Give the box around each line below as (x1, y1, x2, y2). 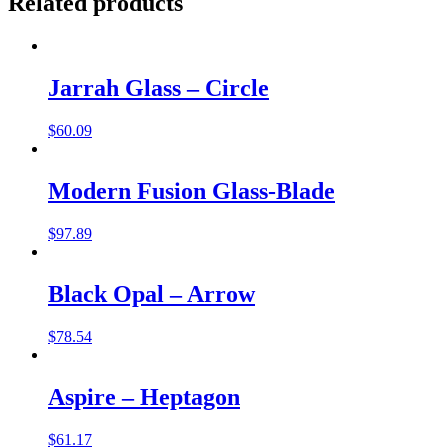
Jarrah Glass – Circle (48, 75, 269, 102)
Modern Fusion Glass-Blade (48, 177, 335, 204)
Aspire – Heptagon (48, 383, 240, 410)
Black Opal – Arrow (48, 280, 255, 307)
